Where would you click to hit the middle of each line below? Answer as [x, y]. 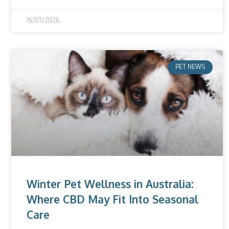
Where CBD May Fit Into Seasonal [112, 199]
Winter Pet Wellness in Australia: [110, 184]
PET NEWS [190, 67]
